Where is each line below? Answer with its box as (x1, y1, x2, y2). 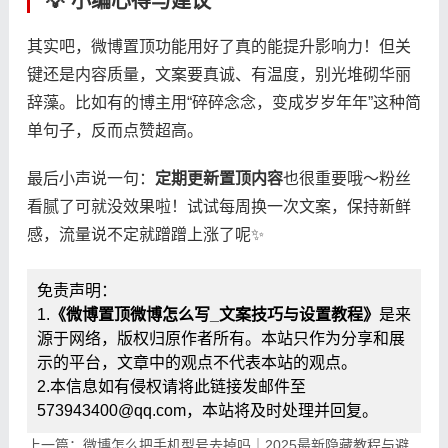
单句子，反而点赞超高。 (26, 121, 203, 139)
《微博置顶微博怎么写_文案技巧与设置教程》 (49, 305, 379, 323)
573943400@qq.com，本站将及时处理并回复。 (36, 401, 378, 419)
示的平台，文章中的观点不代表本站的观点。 (36, 353, 357, 371)
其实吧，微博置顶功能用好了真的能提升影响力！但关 (26, 37, 411, 55)
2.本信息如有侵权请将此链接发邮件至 (36, 377, 306, 395)
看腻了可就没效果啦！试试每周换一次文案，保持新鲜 (26, 197, 411, 215)
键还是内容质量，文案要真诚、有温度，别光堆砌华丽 (26, 65, 411, 83)
